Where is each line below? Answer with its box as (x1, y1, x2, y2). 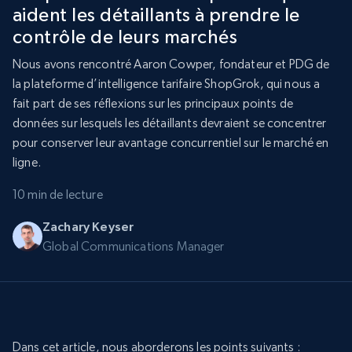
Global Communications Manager (42, 239, 225, 255)
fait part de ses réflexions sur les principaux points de (13, 96, 293, 112)
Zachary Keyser (42, 219, 134, 234)
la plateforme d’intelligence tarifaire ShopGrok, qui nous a (13, 76, 321, 92)
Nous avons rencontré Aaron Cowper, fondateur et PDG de (13, 57, 330, 72)
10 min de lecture (13, 187, 103, 203)
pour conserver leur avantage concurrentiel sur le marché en (13, 135, 329, 151)
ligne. (13, 155, 41, 170)
